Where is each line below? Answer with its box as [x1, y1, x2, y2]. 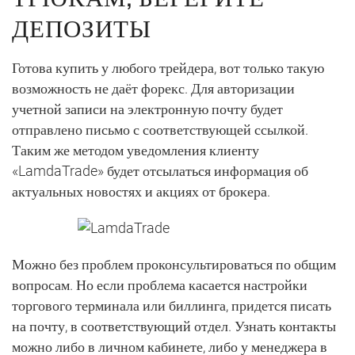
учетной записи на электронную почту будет [12, 100, 283, 117]
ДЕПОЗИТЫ [12, 7, 151, 44]
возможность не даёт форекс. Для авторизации [12, 79, 295, 97]
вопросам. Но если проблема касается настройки [12, 276, 307, 293]
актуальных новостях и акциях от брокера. [12, 182, 270, 200]
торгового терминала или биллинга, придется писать [12, 296, 331, 314]
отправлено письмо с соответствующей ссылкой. [12, 120, 308, 138]
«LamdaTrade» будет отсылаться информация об [12, 162, 308, 179]
